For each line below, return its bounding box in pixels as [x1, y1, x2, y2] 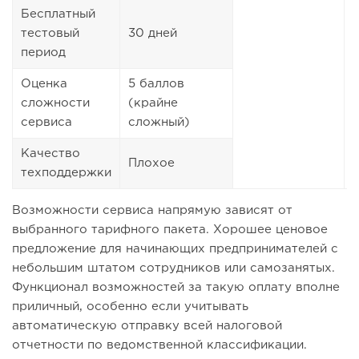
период [21, 47, 66, 58]
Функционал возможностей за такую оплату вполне [12, 282, 340, 293]
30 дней [128, 28, 177, 39]
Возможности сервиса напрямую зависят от [12, 205, 292, 216]
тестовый [21, 28, 79, 39]
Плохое [128, 158, 175, 169]
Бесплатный [21, 9, 95, 20]
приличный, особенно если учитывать [12, 301, 248, 313]
